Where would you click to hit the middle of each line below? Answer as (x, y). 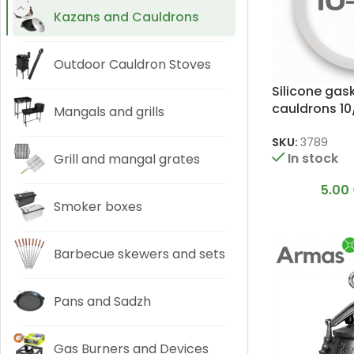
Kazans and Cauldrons (126, 17)
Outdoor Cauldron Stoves (132, 64)
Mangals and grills (109, 112)
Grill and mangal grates (127, 159)
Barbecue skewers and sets (139, 254)
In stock (313, 159)
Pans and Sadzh (102, 301)
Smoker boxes (98, 207)
